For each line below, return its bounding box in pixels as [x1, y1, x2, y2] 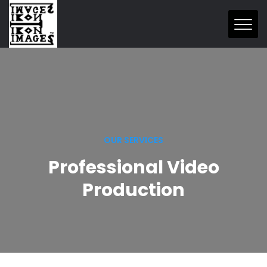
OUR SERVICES [104, 134, 163, 146]
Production [82, 178, 185, 203]
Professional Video [48, 155, 219, 180]
